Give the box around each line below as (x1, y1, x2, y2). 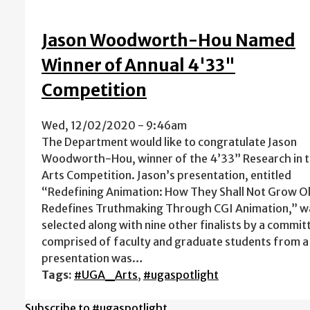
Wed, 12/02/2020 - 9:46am (42, 118, 187, 132)
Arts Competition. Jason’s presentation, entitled (42, 167, 291, 182)
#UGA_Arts (74, 267, 138, 282)
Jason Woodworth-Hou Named (42, 29, 295, 51)
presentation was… (42, 250, 143, 265)
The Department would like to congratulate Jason (42, 134, 297, 149)
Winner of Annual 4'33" (42, 54, 235, 76)
